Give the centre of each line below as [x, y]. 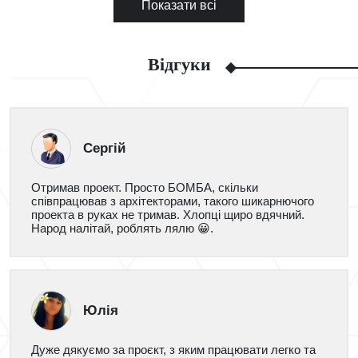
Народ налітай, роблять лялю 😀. [122, 229]
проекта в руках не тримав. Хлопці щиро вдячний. [168, 215]
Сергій [104, 149]
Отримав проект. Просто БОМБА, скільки [145, 188]
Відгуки [179, 65]
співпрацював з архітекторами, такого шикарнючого [173, 201]
